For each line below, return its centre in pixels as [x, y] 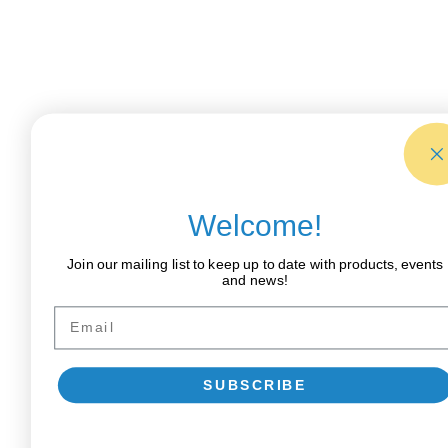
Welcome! [255, 224]
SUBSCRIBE [255, 385]
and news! [255, 280]
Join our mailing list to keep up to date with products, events [255, 264]
